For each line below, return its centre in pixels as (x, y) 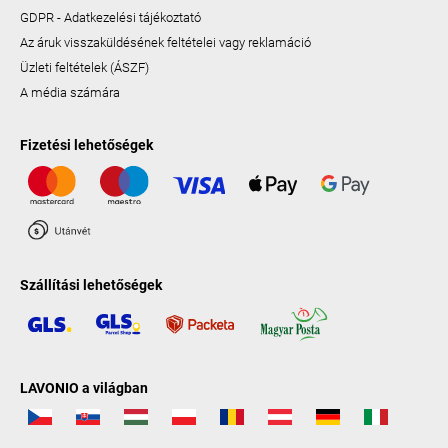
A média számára (70, 93)
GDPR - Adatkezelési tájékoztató (110, 18)
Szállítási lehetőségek (91, 285)
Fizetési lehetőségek (86, 145)
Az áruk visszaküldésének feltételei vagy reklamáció (165, 43)
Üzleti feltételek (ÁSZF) (84, 68)
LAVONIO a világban (84, 387)
